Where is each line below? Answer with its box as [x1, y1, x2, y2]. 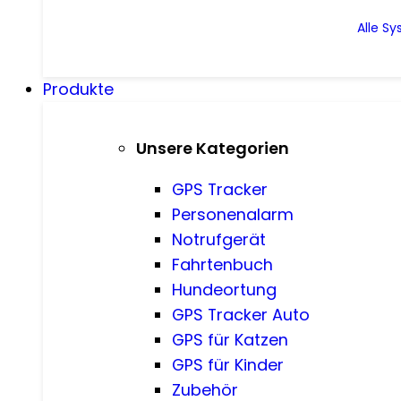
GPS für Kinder [171, 353, 284, 376]
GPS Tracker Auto [171, 303, 310, 326]
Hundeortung [171, 277, 277, 301]
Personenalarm [171, 202, 294, 226]
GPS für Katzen [171, 328, 288, 351]
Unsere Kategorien [135, 136, 289, 159]
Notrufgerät [171, 227, 266, 251]
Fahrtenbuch [171, 252, 273, 276]
